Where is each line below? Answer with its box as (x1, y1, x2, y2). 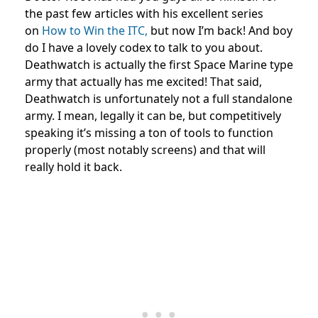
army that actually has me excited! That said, (25, 74, 262, 90)
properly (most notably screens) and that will (25, 142, 265, 158)
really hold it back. (25, 159, 122, 175)
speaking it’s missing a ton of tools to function (25, 125, 273, 141)
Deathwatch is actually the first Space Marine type (25, 57, 293, 73)
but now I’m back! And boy (148, 23, 292, 39)
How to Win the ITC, (42, 23, 148, 39)
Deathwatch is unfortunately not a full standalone (25, 91, 292, 107)
